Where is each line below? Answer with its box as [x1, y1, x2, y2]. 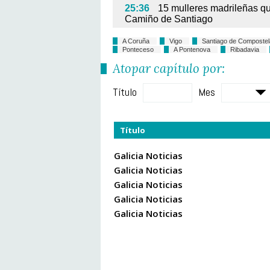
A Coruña [122, 37, 149, 45]
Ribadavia [230, 46, 259, 53]
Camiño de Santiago [125, 14, 213, 24]
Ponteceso [122, 46, 154, 53]
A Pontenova [174, 46, 210, 53]
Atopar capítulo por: [113, 60, 225, 77]
